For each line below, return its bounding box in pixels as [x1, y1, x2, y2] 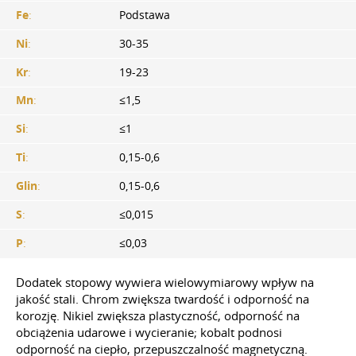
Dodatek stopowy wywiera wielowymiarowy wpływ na [16, 273, 314, 290]
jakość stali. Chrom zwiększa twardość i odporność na [16, 290, 309, 307]
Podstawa [119, 7, 170, 22]
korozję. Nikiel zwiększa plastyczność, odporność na [16, 307, 300, 323]
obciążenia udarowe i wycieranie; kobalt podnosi [16, 323, 282, 340]
